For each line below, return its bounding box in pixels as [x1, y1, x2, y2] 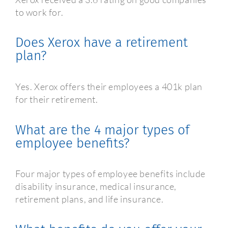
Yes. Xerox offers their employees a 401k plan [15, 81, 203, 92]
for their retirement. [15, 94, 98, 105]
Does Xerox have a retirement [15, 35, 188, 51]
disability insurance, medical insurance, [15, 181, 177, 192]
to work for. [15, 6, 64, 18]
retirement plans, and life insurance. [15, 193, 164, 205]
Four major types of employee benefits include [15, 168, 206, 180]
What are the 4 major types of [15, 122, 189, 138]
